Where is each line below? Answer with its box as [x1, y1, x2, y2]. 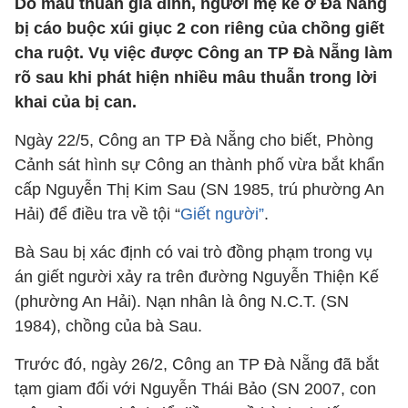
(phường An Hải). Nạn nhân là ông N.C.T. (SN [15, 292, 349, 311]
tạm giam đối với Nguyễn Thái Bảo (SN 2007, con [15, 380, 376, 398]
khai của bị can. [15, 93, 137, 111]
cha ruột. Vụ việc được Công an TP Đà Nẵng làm [15, 44, 393, 62]
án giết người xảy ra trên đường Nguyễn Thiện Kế [15, 268, 379, 286]
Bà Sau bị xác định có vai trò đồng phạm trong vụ [15, 243, 372, 261]
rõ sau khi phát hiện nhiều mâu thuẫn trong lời [15, 68, 377, 87]
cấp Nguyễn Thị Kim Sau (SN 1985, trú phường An [15, 180, 384, 199]
